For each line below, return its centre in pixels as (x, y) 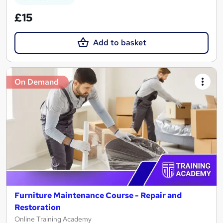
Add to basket (119, 42)
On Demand (37, 82)
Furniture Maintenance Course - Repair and (98, 196)
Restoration (38, 208)
